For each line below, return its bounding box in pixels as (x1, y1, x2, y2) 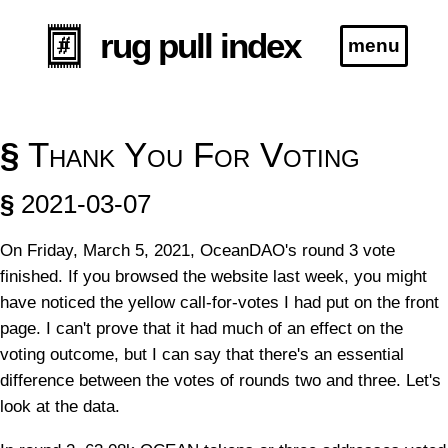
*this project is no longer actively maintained (20, 253, 351, 274)
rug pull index (100, 26, 301, 65)
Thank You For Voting (19, 135, 360, 174)
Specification (20, 178, 140, 200)
